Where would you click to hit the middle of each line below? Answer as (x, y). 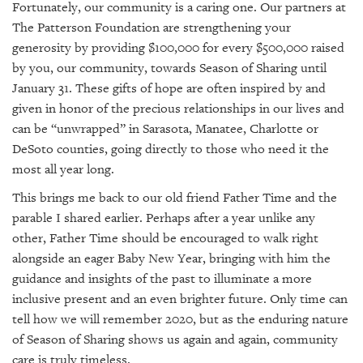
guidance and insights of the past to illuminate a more (162, 278)
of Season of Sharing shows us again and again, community (175, 339)
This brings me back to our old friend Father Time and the (175, 197)
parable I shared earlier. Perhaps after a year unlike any (164, 218)
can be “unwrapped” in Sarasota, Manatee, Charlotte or (165, 128)
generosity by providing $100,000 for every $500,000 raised (178, 47)
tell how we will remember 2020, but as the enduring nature (180, 319)
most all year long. (63, 169)
